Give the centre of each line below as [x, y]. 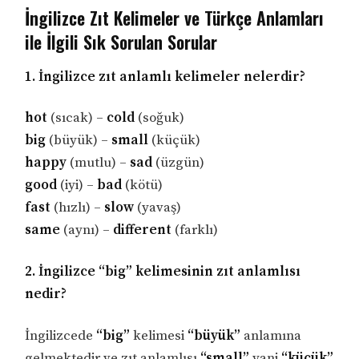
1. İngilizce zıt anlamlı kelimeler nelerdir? [165, 77]
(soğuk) [160, 118]
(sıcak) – [77, 118]
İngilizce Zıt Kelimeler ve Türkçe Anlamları [175, 17]
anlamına [271, 335]
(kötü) [143, 186]
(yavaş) [158, 208]
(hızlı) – [78, 208]
